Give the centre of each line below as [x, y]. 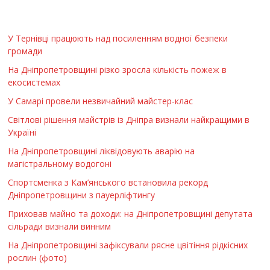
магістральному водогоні [60, 163]
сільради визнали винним [60, 226]
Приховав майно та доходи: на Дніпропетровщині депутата [130, 213]
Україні [22, 132]
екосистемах [34, 82]
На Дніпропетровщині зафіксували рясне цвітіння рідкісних [128, 245]
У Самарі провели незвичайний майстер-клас [101, 101]
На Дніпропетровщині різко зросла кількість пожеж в [118, 69]
